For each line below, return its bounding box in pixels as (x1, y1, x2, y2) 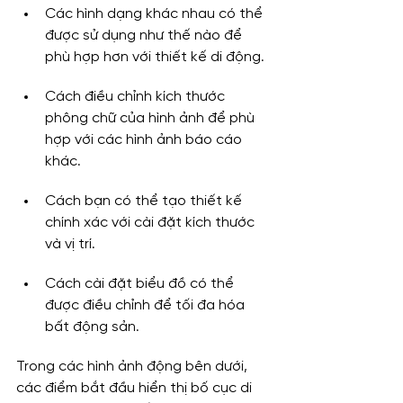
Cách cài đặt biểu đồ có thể (45, 276, 237, 292)
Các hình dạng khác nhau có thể (45, 6, 266, 22)
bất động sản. (45, 319, 139, 336)
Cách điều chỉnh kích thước (45, 89, 228, 105)
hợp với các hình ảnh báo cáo (45, 132, 246, 148)
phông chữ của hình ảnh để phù (45, 111, 258, 127)
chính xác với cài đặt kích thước (45, 215, 258, 231)
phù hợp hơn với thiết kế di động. (45, 49, 264, 66)
